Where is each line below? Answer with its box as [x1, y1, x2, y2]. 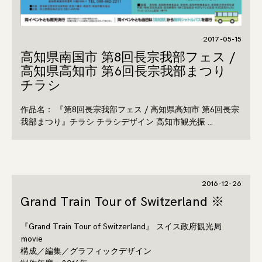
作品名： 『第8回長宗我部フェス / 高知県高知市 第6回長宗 [20, 105, 239, 115]
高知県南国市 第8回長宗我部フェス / [20, 50, 235, 66]
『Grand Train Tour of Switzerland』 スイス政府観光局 [20, 221, 222, 232]
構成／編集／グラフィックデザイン [20, 246, 151, 256]
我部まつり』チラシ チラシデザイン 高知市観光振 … [20, 117, 213, 127]
